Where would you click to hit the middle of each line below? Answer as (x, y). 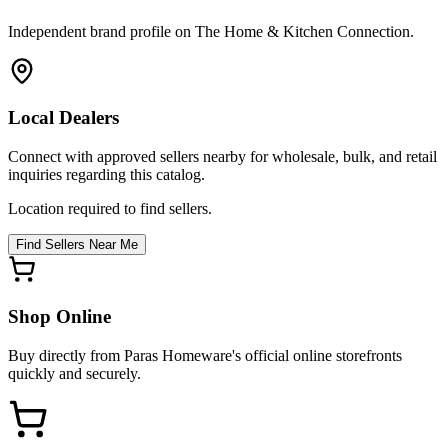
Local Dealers (63, 118)
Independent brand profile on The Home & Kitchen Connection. (211, 31)
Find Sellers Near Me (77, 245)
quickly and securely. (74, 373)
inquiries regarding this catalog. (106, 175)
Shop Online (59, 316)
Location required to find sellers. (110, 209)
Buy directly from (66, 355)
